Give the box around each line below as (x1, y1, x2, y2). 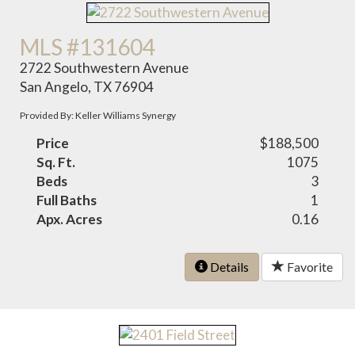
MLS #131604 (20, 32, 156, 60)
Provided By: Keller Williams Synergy (20, 109, 177, 121)
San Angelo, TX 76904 (20, 78, 155, 95)
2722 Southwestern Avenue (20, 59, 189, 76)
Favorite (284, 258, 333, 274)
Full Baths (36, 191, 97, 208)
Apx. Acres (36, 210, 103, 227)
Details (208, 258, 249, 274)
